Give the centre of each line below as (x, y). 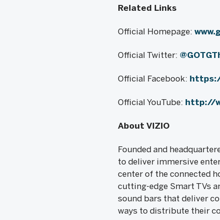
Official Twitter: (149, 55)
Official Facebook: (153, 79)
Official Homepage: (156, 32)
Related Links (147, 8)
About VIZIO (143, 126)
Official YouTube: (151, 102)
